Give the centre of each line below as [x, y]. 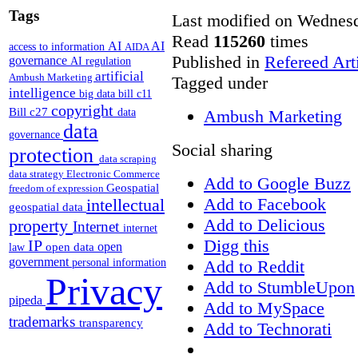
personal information [119, 263]
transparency [111, 323]
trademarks [44, 322]
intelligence [44, 93]
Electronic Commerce [113, 174]
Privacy [104, 292]
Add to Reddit [254, 266]
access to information [58, 47]
